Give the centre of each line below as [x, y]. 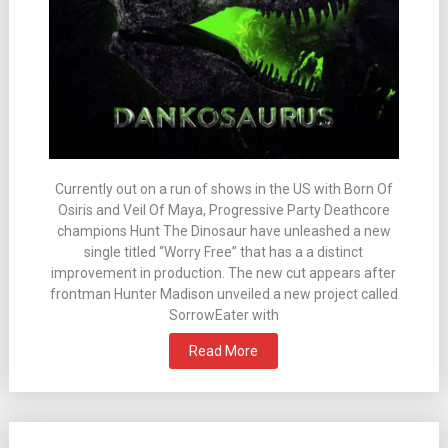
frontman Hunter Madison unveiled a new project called [223, 293]
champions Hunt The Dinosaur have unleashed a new [223, 230]
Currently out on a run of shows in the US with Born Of [223, 188]
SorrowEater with [223, 314]
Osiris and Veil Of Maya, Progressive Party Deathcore [223, 209]
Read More [224, 350]
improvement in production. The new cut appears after [224, 272]
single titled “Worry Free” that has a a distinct [224, 251]
